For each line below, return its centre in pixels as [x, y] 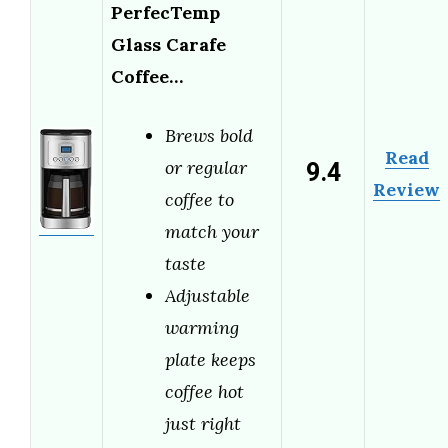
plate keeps [210, 360]
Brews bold [209, 136]
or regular [206, 168]
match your [212, 232]
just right [203, 424]
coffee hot [204, 392]
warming [202, 328]
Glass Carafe [168, 45]
